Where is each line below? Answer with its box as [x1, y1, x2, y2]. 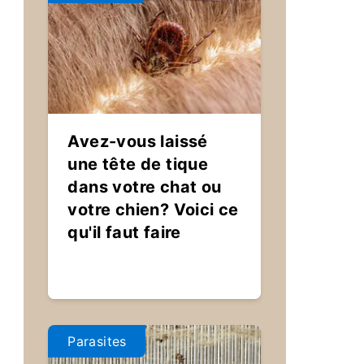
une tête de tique [67, 154, 209, 174]
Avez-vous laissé [67, 132, 208, 151]
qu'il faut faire [67, 223, 181, 242]
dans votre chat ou [67, 177, 222, 197]
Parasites [67, 333, 127, 349]
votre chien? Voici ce [67, 200, 239, 219]
